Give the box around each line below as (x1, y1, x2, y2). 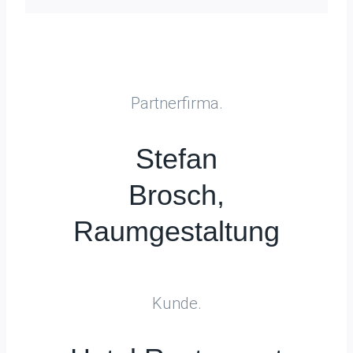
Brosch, (128, 179, 225, 211)
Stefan (136, 143, 217, 175)
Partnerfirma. (130, 94, 223, 113)
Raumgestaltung (73, 215, 280, 247)
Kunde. (151, 294, 202, 313)
